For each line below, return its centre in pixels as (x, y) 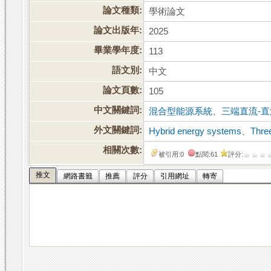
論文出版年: (118, 31)
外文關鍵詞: (118, 130)
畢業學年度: (118, 51)
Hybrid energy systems (195, 132)
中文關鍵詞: (118, 110)
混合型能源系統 (181, 112)
